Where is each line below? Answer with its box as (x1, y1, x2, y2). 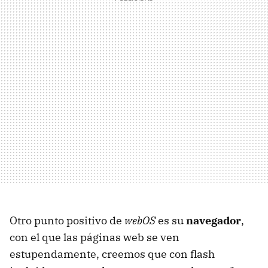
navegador (186, 213, 241, 227)
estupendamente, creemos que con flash (10, 246, 215, 261)
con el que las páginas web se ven (10, 230, 179, 244)
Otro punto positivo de (10, 213, 124, 227)
